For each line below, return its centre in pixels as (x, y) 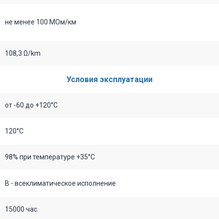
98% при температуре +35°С (50, 157)
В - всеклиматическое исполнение (60, 183)
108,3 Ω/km (23, 53)
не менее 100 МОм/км (41, 22)
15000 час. (22, 209)
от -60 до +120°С (31, 105)
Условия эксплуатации (109, 79)
